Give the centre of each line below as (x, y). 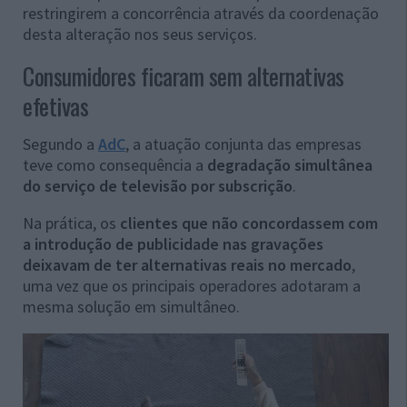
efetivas (55, 106)
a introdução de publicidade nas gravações (173, 244)
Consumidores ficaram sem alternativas (184, 76)
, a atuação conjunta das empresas (243, 144)
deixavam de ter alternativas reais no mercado (187, 265)
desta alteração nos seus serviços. (140, 35)
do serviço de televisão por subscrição (158, 186)
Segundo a (60, 144)
